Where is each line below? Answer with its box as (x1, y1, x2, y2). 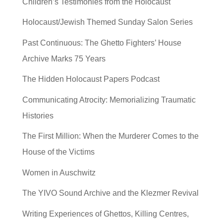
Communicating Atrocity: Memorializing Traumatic (22, 95, 196, 104)
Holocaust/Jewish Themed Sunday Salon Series (22, 18, 193, 27)
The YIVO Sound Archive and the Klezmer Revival (22, 189, 199, 198)
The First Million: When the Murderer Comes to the (22, 132, 199, 141)
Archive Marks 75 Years (22, 54, 106, 63)
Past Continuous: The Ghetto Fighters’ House (22, 38, 181, 47)
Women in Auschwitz (22, 168, 96, 177)
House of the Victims (22, 148, 95, 157)
